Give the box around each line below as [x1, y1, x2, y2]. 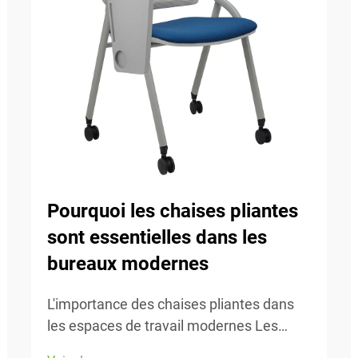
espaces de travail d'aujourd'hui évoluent [47, 339, 304, 356]
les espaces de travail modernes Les [47, 317, 278, 334]
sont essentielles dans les [47, 226, 267, 249]
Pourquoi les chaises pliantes [47, 200, 298, 222]
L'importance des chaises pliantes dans [47, 296, 294, 312]
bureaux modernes [47, 253, 209, 275]
